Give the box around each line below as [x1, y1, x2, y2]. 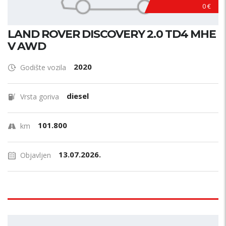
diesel [67, 91, 89, 101]
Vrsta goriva [20, 92, 59, 101]
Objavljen [20, 150, 51, 160]
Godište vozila [20, 63, 66, 72]
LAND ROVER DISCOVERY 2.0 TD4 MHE [8, 27, 216, 41]
